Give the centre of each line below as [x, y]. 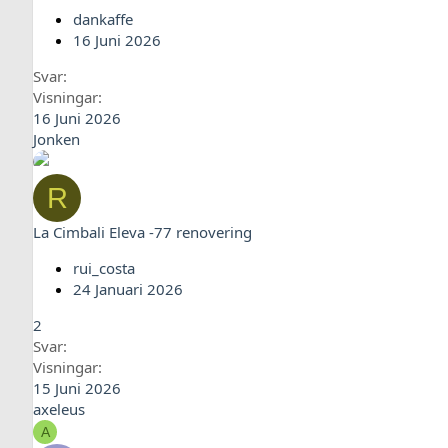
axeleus [59, 409]
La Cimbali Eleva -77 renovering [142, 232]
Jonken [56, 139]
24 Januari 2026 [128, 289]
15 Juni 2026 [77, 388]
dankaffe [103, 19]
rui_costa [104, 268]
